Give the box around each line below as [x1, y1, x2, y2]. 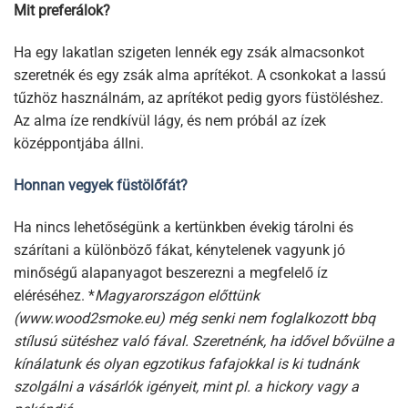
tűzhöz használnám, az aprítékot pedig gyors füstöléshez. [14, 89, 383, 107]
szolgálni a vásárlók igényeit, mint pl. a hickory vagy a [14, 377, 359, 395]
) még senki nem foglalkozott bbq [159, 309, 375, 327]
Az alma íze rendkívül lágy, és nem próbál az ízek [14, 112, 326, 130]
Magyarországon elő [95, 286, 227, 304]
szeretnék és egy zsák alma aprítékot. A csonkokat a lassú [14, 66, 386, 85]
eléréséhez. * [14, 286, 95, 304]
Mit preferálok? [14, 2, 110, 20]
